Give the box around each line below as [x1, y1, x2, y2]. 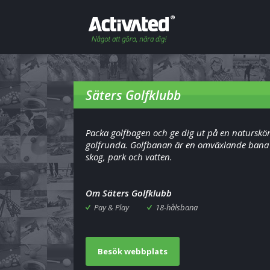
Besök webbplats [98, 246, 168, 257]
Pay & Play [94, 202, 129, 213]
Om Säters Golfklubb [86, 187, 172, 199]
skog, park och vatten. [86, 151, 172, 163]
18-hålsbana [155, 202, 198, 213]
